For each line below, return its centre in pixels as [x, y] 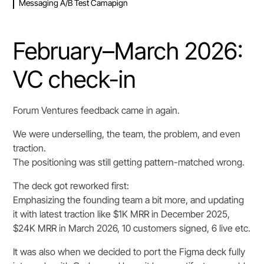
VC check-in [75, 79]
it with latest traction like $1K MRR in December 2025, [122, 214]
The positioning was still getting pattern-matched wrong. [129, 162]
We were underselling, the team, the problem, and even [127, 133]
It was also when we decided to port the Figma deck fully [129, 251]
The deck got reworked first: [71, 185]
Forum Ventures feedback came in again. [97, 110]
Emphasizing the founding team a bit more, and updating [129, 199]
